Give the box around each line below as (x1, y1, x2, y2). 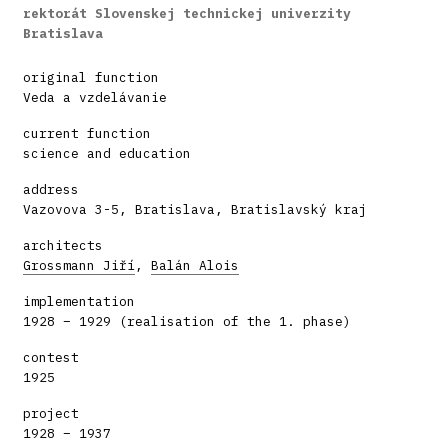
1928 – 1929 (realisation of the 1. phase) (23, 313, 351, 331)
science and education (23, 145, 191, 163)
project (23, 405, 79, 423)
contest (23, 349, 79, 367)
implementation (23, 293, 135, 311)
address (23, 181, 79, 199)
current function (23, 125, 151, 143)
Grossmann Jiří (23, 257, 135, 275)
